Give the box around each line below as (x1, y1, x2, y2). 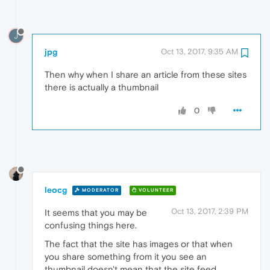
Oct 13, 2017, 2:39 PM (171, 206, 248, 216)
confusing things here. (45, 219, 137, 230)
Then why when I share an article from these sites (45, 69, 246, 80)
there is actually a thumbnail (45, 81, 159, 92)
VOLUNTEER (137, 187, 174, 193)
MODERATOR (80, 187, 119, 193)
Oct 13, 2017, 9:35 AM (161, 46, 238, 56)
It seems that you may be (45, 207, 147, 218)
